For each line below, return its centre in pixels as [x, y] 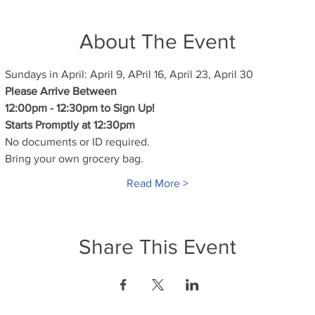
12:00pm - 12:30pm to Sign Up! [80, 108]
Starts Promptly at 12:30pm [70, 124]
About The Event [157, 41]
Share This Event [157, 246]
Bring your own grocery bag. [74, 158]
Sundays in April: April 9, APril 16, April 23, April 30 [129, 74]
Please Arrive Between [61, 91]
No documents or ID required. [77, 141]
